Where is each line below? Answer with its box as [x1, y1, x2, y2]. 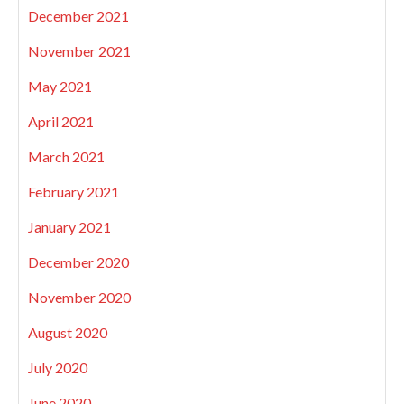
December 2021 [28, 7, 129, 24]
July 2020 [28, 359, 87, 376]
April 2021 [28, 113, 94, 130]
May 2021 [28, 78, 92, 95]
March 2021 [28, 148, 105, 165]
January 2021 [28, 218, 111, 235]
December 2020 [28, 253, 129, 271]
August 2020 [28, 324, 107, 341]
